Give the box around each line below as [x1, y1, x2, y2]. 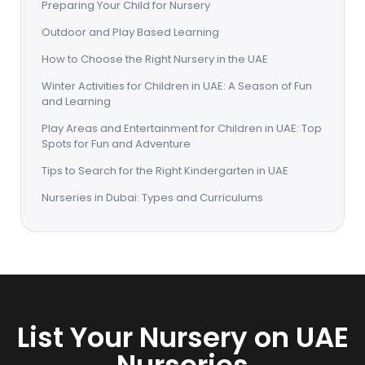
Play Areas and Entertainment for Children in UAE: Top [42, 121, 322, 136]
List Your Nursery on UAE [16, 318, 349, 357]
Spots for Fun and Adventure [42, 136, 191, 152]
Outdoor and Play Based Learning [42, 24, 219, 40]
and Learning [42, 94, 111, 109]
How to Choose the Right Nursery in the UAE [42, 51, 268, 67]
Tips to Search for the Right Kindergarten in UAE [42, 163, 288, 178]
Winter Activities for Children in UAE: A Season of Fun [42, 78, 312, 94]
